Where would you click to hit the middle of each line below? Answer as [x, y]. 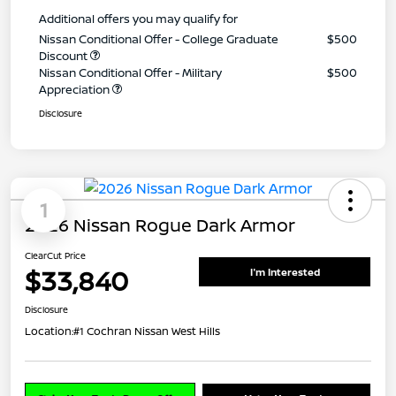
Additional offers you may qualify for [138, 18]
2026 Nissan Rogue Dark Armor [160, 225]
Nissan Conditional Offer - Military [130, 72]
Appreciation [76, 89]
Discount [65, 55]
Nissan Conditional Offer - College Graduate [159, 38]
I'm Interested [285, 272]
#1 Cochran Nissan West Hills [147, 331]
